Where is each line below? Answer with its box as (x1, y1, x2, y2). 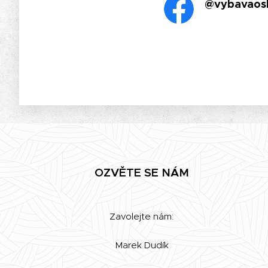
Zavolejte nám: (109, 211, 175, 222)
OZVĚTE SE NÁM (95, 165, 190, 179)
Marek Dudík (115, 239, 169, 251)
